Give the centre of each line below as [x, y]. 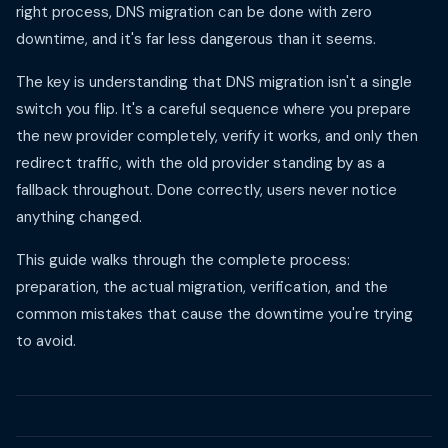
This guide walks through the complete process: [183, 260]
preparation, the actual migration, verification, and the [202, 287]
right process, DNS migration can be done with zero [194, 12]
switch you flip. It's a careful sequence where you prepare [213, 109]
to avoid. [46, 341]
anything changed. [79, 217]
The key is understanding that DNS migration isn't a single [214, 82]
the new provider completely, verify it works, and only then [217, 136]
